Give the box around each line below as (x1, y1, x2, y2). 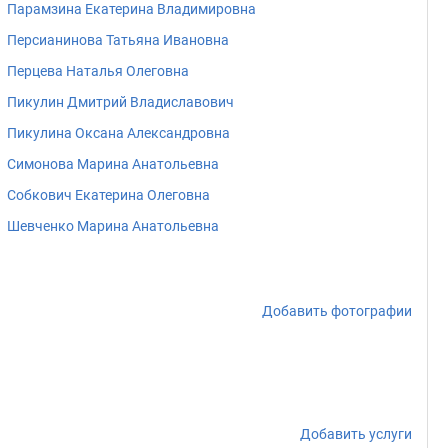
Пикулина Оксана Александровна (7, 125, 230, 141)
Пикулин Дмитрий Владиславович (7, 94, 234, 110)
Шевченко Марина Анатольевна (7, 218, 219, 234)
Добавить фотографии (262, 303, 412, 319)
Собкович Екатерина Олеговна (7, 187, 210, 203)
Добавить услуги (300, 426, 412, 442)
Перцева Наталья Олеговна (7, 63, 189, 79)
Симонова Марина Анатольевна (7, 156, 219, 172)
